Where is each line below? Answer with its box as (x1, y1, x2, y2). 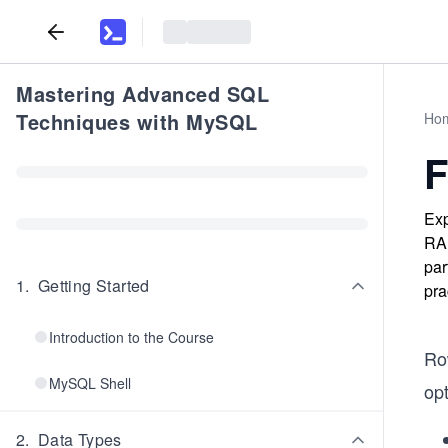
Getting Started (37, 274, 150, 297)
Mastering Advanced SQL (16, 79, 269, 108)
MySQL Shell (49, 373, 131, 393)
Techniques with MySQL (16, 107, 258, 136)
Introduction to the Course (49, 327, 214, 347)
